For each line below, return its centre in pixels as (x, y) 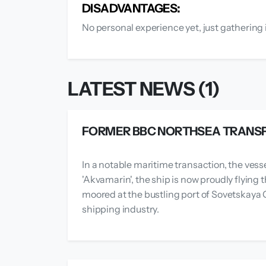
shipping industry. (121, 209)
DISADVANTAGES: (131, 9)
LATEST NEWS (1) (144, 89)
